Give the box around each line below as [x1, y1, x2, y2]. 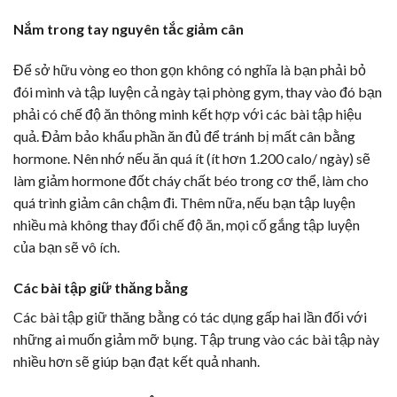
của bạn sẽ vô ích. [13, 237, 120, 255]
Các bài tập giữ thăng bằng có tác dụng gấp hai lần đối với [13, 307, 367, 325]
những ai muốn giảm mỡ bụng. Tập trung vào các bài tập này [13, 330, 379, 347]
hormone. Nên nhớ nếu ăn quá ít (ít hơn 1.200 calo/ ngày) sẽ [13, 149, 370, 167]
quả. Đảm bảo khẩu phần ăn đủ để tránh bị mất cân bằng [13, 127, 355, 144]
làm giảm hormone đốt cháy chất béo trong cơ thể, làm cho [13, 171, 369, 189]
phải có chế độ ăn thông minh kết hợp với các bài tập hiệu [13, 105, 362, 122]
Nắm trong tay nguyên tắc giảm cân [13, 19, 244, 37]
